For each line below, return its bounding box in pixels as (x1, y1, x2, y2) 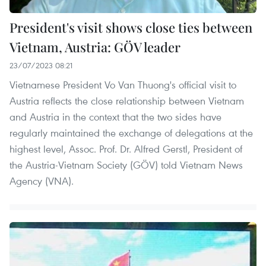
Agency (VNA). (9, 174, 74, 188)
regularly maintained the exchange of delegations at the (9, 126, 253, 140)
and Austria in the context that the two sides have (9, 110, 221, 124)
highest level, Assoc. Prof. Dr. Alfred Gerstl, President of (9, 142, 242, 156)
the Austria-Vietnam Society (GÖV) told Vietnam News (9, 158, 243, 172)
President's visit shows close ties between (9, 18, 252, 37)
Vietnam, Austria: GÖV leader (9, 38, 180, 56)
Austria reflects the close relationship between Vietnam (9, 94, 244, 108)
